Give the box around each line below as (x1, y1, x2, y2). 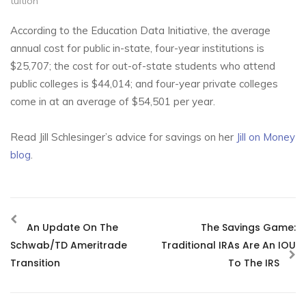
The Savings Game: (201, 220, 296, 234)
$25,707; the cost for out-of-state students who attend (10, 59, 275, 72)
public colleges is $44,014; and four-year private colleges (10, 76, 278, 90)
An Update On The (24, 220, 118, 234)
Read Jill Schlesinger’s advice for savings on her (10, 130, 236, 143)
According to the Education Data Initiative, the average (10, 23, 270, 37)
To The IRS (228, 255, 282, 270)
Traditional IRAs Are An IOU (161, 238, 296, 252)
